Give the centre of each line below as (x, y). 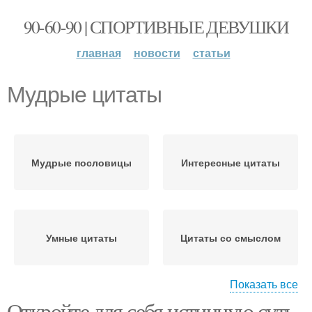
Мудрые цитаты (84, 95)
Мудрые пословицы (81, 162)
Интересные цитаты (231, 162)
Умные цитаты (81, 237)
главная (99, 53)
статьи (211, 53)
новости (157, 53)
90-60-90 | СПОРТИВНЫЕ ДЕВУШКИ (156, 26)
